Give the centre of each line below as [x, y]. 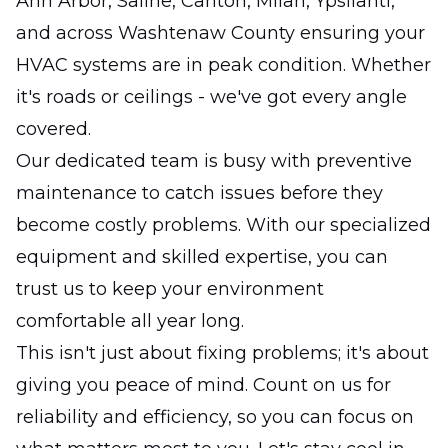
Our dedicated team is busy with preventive [214, 161]
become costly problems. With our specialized [223, 225]
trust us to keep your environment [170, 289]
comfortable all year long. [130, 321]
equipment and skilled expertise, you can [202, 257]
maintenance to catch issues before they [199, 193]
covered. [53, 129]
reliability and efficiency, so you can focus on [215, 417]
